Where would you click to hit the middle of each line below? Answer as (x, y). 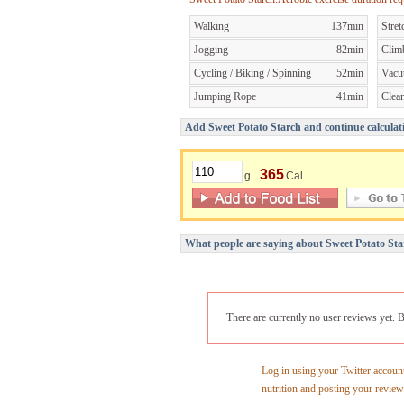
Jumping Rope (225, 96)
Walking (211, 26)
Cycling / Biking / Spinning (252, 73)
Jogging (211, 49)
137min (347, 26)
